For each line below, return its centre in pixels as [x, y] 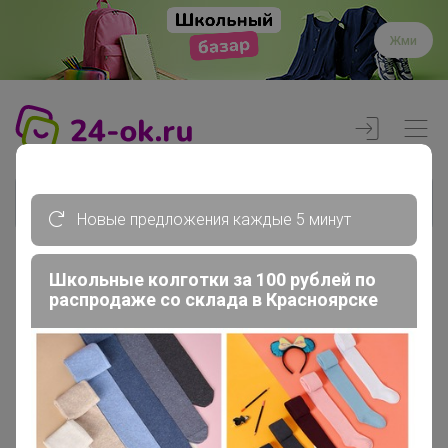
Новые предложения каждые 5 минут [212, 219]
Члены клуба [87, 379]
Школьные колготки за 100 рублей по [212, 279]
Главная [44, 355]
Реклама [402, 292]
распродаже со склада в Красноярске [213, 299]
